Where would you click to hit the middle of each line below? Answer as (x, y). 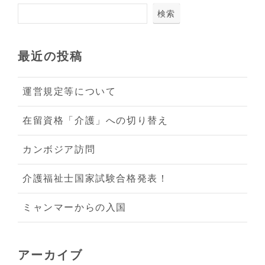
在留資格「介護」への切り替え (96, 121)
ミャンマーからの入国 (75, 208)
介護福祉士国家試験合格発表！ (96, 179)
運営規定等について (70, 92)
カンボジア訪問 (59, 150)
